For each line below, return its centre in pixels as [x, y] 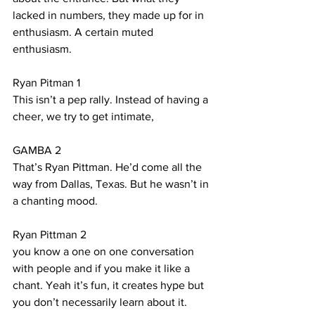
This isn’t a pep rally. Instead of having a [112, 99]
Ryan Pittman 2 [50, 234]
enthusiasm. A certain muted [84, 32]
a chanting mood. [55, 201]
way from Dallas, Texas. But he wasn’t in [112, 184]
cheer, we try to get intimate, [85, 116]
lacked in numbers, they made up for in [110, 15]
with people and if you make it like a [103, 268]
